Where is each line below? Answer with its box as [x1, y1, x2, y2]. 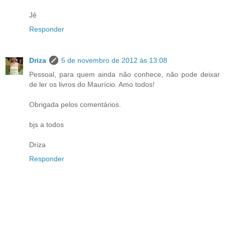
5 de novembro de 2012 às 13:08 [61, 56, 167, 64]
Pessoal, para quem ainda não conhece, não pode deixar [29, 70, 220, 78]
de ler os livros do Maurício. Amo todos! [29, 80, 155, 88]
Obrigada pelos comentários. [29, 100, 121, 108]
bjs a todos [29, 120, 64, 129]
